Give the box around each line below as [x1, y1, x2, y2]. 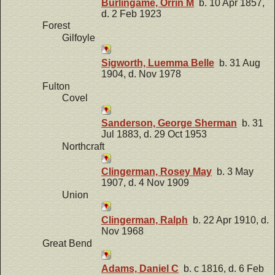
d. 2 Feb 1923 [101, 8, 161, 19]
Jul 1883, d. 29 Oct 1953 [101, 129, 207, 140]
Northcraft [62, 141, 104, 152]
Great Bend [42, 238, 92, 249]
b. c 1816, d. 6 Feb [179, 263, 264, 274]
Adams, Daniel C [101, 263, 179, 274]
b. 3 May [212, 166, 254, 177]
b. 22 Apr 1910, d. [188, 214, 269, 225]
